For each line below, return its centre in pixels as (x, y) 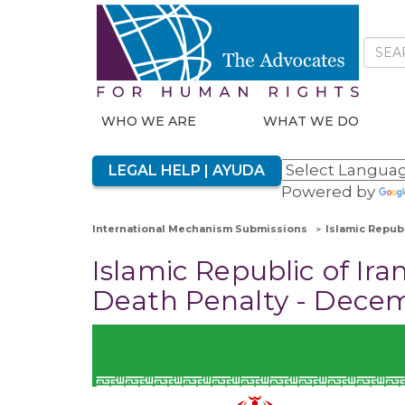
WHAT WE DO (311, 121)
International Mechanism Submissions (200, 229)
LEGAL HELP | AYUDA (187, 170)
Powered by (330, 192)
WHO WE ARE (149, 121)
